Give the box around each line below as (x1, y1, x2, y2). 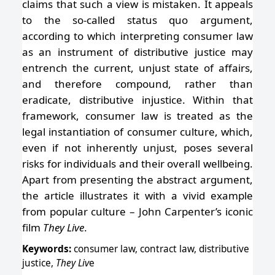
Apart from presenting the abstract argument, (22, 172, 253, 187)
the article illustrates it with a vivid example (22, 188, 253, 203)
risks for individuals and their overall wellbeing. (22, 156, 253, 171)
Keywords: (22, 242, 71, 255)
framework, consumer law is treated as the (22, 108, 253, 123)
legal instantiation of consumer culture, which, (22, 124, 253, 139)
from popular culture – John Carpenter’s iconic (22, 204, 253, 219)
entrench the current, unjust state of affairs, (22, 60, 253, 75)
